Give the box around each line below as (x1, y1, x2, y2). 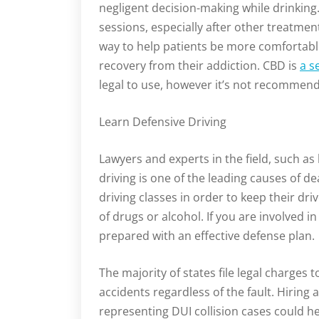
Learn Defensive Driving (99, 114, 226, 130)
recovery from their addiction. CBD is (99, 58, 300, 74)
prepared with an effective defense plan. (99, 228, 315, 244)
